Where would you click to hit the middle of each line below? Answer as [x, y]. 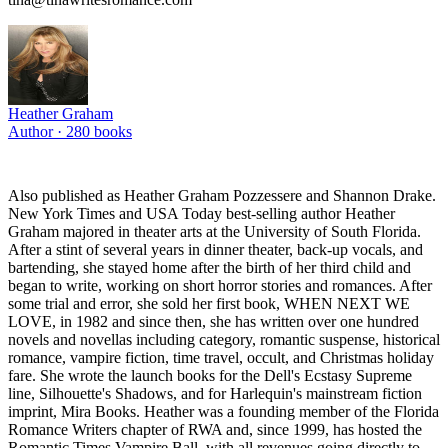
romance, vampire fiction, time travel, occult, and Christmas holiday [221, 357]
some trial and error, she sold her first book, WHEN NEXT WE [209, 303]
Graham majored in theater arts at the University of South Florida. [214, 231]
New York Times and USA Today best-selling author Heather [201, 213]
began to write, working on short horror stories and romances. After [220, 285]
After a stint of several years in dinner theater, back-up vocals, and [215, 249]
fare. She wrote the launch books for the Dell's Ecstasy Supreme [210, 375]
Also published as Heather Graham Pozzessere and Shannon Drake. [222, 195]
